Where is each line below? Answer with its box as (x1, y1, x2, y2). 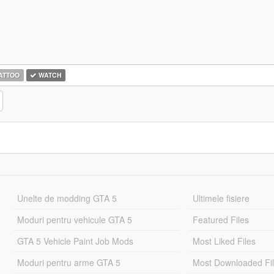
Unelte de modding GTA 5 (17, 192, 117, 204)
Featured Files (193, 213, 250, 226)
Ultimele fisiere (193, 192, 250, 204)
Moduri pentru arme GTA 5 (17, 256, 120, 268)
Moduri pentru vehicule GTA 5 (17, 213, 132, 226)
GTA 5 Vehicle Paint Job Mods (17, 235, 133, 247)
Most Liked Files (193, 235, 256, 247)
